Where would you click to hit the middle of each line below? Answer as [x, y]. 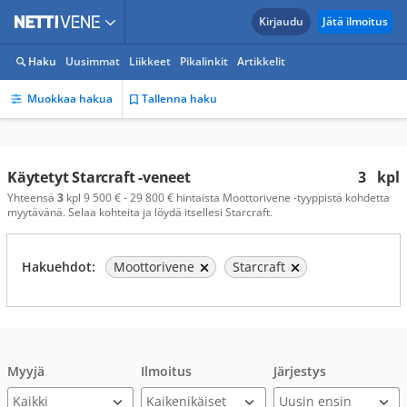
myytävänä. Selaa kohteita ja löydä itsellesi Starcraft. [140, 212]
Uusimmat [93, 61]
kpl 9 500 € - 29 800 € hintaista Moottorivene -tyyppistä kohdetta [227, 198]
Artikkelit [261, 61]
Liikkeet [150, 61]
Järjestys [300, 371]
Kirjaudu [281, 21]
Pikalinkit [204, 61]
